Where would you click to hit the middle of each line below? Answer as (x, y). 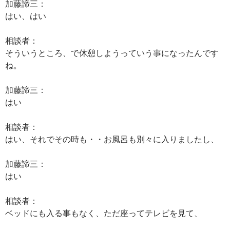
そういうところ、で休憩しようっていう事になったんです (112, 53)
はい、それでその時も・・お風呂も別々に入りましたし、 (112, 139)
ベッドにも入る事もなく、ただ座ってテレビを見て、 (104, 213)
